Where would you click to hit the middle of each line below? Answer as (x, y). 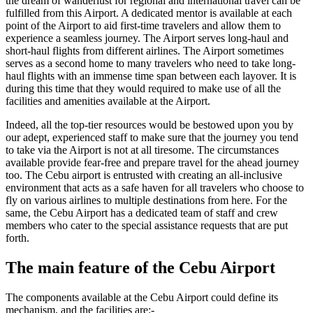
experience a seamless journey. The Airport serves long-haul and (147, 38)
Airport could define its (227, 297)
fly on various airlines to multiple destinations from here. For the (146, 201)
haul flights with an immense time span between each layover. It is (151, 76)
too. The (26, 175)
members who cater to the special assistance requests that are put (147, 226)
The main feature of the (92, 267)
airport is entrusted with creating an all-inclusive (177, 175)
